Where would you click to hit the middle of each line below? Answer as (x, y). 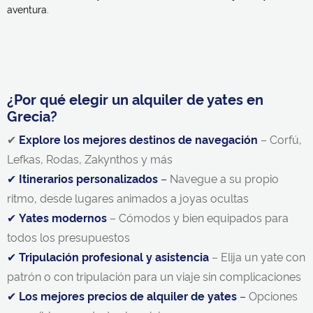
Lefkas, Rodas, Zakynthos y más (90, 159)
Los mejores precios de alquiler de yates (128, 296)
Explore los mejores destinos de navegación (138, 139)
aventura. (28, 9)
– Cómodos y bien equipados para (198, 217)
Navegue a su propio (224, 178)
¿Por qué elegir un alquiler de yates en (135, 99)
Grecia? (32, 115)
